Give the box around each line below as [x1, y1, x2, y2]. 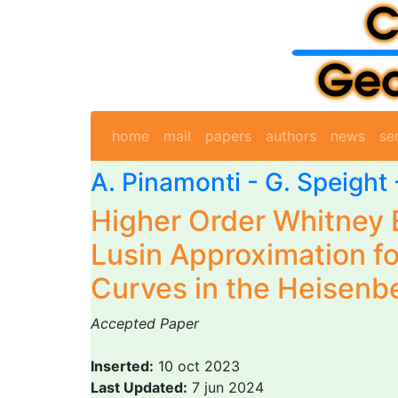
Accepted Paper [91, 314, 199, 332]
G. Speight [265, 167, 387, 197]
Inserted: [91, 357, 154, 375]
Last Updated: [91, 378, 187, 396]
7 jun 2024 [187, 378, 264, 396]
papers [205, 127, 251, 145]
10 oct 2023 [154, 357, 240, 375]
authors [266, 127, 316, 145]
